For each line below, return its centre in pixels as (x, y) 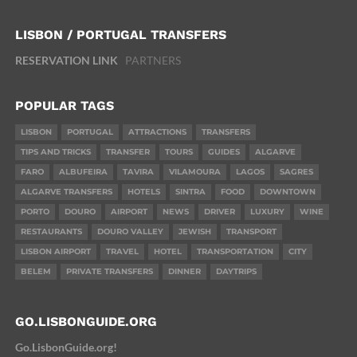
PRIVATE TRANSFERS (109, 271)
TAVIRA (138, 171)
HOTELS (143, 191)
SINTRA (190, 191)
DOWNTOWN (287, 191)
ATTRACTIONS (157, 131)
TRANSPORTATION (235, 251)
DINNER (184, 271)
